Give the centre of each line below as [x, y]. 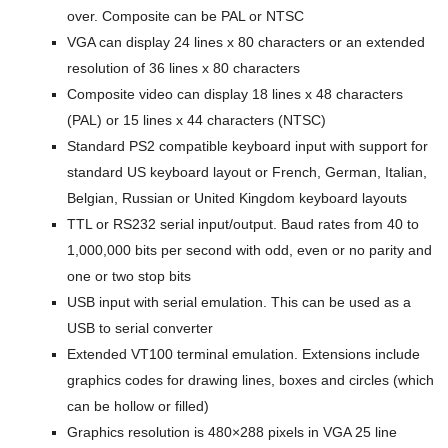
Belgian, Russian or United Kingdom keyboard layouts [237, 197]
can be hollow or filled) [138, 405]
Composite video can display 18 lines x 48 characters [235, 93]
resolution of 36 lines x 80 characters [184, 67]
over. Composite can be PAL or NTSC [186, 15]
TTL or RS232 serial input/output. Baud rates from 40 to [243, 223]
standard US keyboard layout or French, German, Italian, [247, 171]
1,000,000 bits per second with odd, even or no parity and [250, 249]
